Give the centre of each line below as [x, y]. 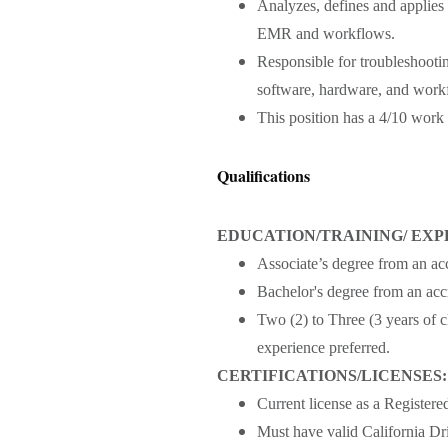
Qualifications [263, 175]
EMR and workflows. [326, 33]
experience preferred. [323, 347]
